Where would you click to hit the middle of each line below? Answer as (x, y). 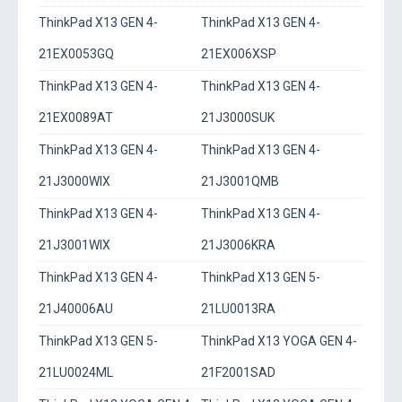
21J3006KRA (238, 245)
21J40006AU (76, 309)
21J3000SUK (238, 118)
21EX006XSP (239, 54)
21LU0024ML (76, 372)
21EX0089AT (76, 118)
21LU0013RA (238, 309)
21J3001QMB (240, 181)
